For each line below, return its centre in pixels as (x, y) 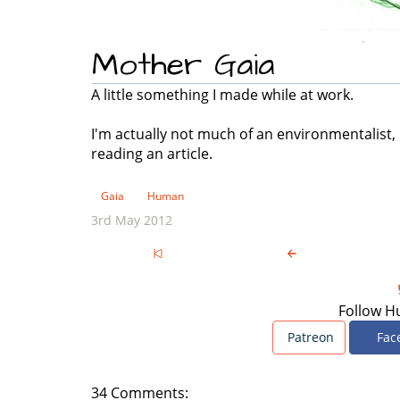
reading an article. (152, 154)
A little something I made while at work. (222, 95)
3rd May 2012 (132, 220)
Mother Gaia (183, 65)
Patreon (308, 337)
